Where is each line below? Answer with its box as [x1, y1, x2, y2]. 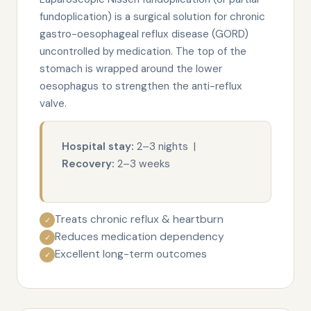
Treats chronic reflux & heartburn [55, 212, 224, 226]
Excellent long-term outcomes [55, 247, 207, 261]
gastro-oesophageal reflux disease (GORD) [40, 27, 249, 41]
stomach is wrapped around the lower [40, 62, 222, 76]
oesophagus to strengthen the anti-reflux [40, 79, 242, 93]
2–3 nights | [134, 140, 199, 153]
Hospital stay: [62, 140, 134, 153]
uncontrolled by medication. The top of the [40, 44, 246, 58]
